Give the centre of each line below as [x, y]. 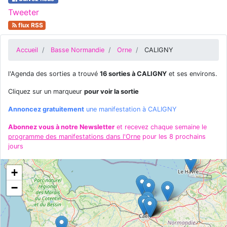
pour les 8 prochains [173, 137]
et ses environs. [192, 74]
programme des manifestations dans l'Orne [74, 137]
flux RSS [30, 25]
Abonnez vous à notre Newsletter [61, 127]
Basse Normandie [78, 50]
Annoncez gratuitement [46, 109]
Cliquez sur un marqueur [46, 91]
